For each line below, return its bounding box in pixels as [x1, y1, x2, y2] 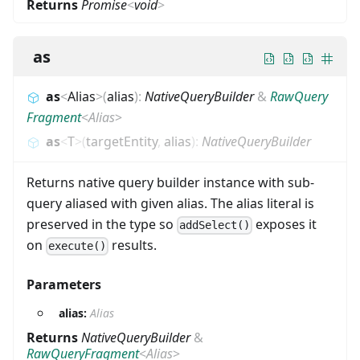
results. [108, 236, 157, 255]
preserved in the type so [27, 215, 177, 234]
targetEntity [86, 133, 157, 151]
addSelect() [179, 219, 251, 232]
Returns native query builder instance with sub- [27, 174, 314, 192]
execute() [48, 239, 107, 253]
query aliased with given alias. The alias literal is [27, 194, 314, 213]
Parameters [27, 275, 101, 293]
